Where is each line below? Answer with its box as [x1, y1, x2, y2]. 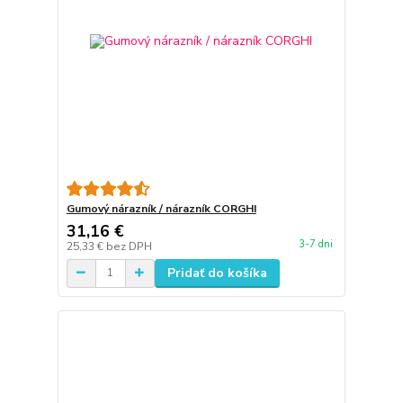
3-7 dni [298, 237, 333, 252]
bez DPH [105, 238, 152, 254]
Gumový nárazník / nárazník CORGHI [66, 201, 256, 216]
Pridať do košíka [166, 264, 267, 282]
